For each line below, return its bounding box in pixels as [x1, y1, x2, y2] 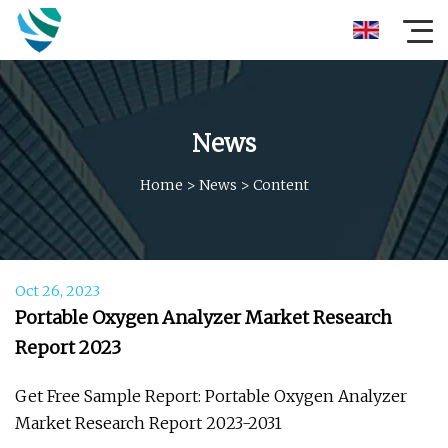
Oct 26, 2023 [15, 282, 100, 300]
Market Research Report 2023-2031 [15, 413, 282, 433]
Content [252, 175, 309, 194]
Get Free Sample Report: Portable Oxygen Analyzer [15, 386, 407, 406]
